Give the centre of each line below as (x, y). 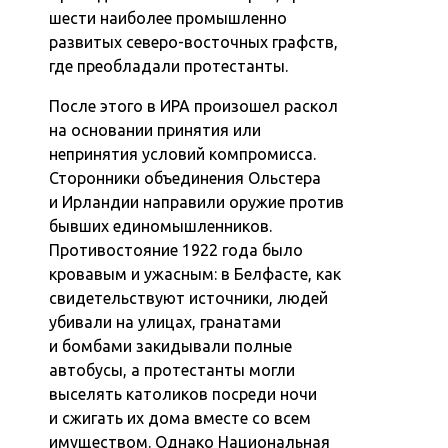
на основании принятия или (155, 129)
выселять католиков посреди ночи (183, 393)
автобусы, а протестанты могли (172, 369)
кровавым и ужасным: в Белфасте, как (195, 273)
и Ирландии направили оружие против (197, 201)
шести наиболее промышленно (168, 17)
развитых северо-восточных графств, (194, 41)
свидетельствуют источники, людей (189, 297)
